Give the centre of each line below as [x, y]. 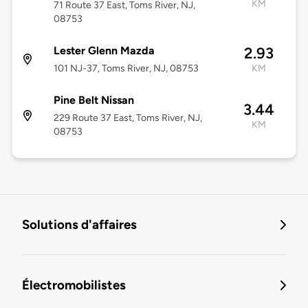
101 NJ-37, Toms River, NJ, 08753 [126, 69]
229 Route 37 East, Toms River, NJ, [128, 118]
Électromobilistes [74, 285]
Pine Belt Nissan [93, 100]
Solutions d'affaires [79, 225]
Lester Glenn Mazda [104, 51]
